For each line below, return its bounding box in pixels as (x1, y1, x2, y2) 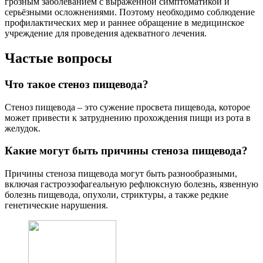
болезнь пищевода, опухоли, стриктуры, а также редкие (5, 190, 228, 200)
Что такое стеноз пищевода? (5, 78, 149, 91)
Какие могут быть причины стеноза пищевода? (5, 144, 248, 157)
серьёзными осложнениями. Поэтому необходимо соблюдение (5, 7, 255, 18)
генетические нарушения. (5, 200, 108, 211)
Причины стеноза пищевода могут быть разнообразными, (5, 168, 237, 179)
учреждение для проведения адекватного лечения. (5, 28, 207, 39)
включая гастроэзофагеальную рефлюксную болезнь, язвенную (5, 179, 258, 190)
